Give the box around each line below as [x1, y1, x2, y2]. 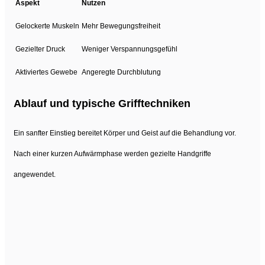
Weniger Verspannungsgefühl [82, 44, 177, 53]
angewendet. [14, 170, 56, 179]
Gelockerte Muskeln [15, 21, 79, 30]
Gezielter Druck [15, 44, 65, 53]
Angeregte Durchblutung [82, 67, 161, 76]
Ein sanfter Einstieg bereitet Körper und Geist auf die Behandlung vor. [14, 128, 236, 137]
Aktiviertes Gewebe [15, 67, 77, 76]
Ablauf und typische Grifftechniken [14, 97, 190, 109]
